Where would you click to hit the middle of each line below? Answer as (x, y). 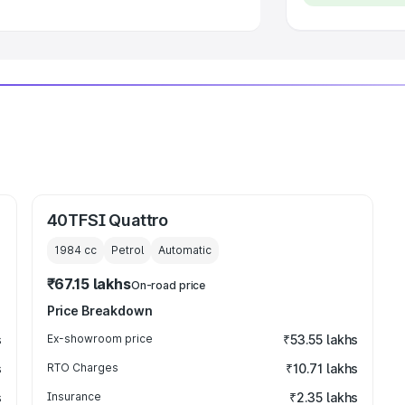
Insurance (74, 396)
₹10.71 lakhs (322, 368)
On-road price (168, 285)
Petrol (127, 250)
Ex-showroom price (99, 339)
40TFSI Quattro (108, 220)
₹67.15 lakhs (89, 284)
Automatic (184, 250)
